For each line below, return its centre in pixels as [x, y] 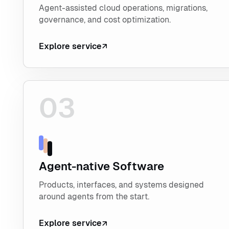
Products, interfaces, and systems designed [121, 185]
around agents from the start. [94, 197]
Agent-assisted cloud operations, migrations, [123, 8]
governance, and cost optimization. [105, 19]
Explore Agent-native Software [98, 102]
